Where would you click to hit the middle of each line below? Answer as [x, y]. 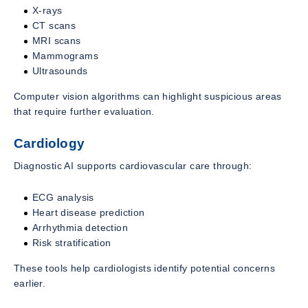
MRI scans [57, 40]
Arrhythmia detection [80, 228]
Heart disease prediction [89, 213]
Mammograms [65, 55]
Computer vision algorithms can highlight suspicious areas [148, 96]
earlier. [30, 284]
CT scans [54, 25]
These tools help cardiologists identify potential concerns [145, 268]
